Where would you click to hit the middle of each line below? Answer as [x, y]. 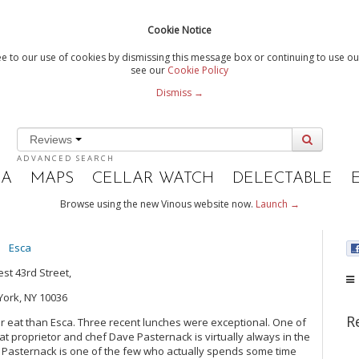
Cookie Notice [179, 30]
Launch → [277, 204]
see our [149, 70]
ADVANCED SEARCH [65, 158]
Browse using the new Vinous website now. [157, 204]
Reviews [52, 139]
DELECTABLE [282, 178]
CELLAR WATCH [153, 178]
